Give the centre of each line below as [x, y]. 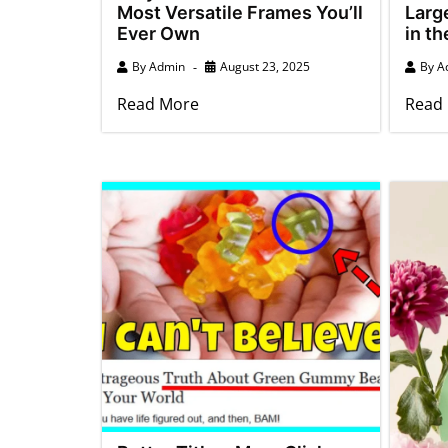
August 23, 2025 [265, 66]
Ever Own [158, 33]
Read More [158, 103]
